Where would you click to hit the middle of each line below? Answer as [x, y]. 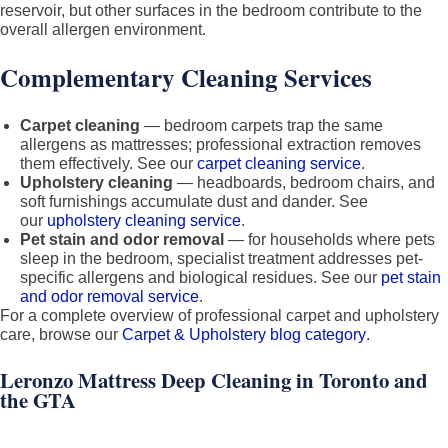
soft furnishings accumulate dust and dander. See [194, 201]
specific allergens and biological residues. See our [200, 277]
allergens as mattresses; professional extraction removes [220, 144]
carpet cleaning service [279, 163]
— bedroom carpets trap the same [261, 125]
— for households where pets [329, 239]
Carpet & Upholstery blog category [244, 334]
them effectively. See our [108, 163]
